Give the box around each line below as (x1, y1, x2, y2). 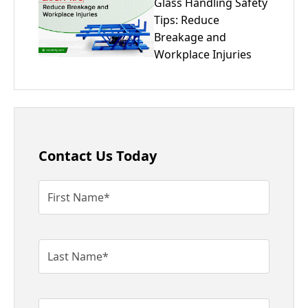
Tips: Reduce (154, 12, 219, 27)
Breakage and (154, 29, 226, 45)
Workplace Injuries (154, 46, 252, 62)
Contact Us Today (38, 146, 157, 166)
